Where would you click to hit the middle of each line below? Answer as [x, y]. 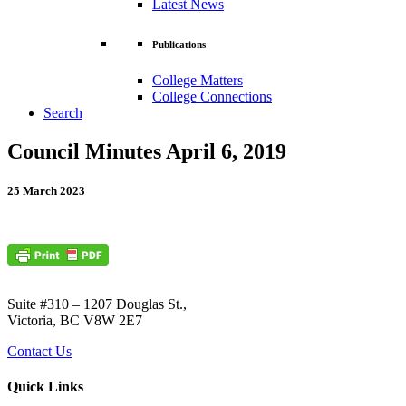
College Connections [212, 97]
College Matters [198, 81]
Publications [179, 45]
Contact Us [39, 352]
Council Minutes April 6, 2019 [147, 152]
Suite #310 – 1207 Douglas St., [97, 304]
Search [63, 113]
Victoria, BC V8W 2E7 [75, 321]
